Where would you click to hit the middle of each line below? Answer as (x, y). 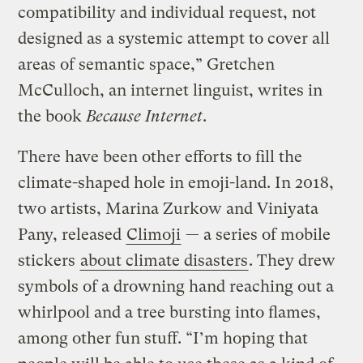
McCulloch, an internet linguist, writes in (171, 91)
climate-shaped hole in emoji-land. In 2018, (176, 183)
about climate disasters (164, 261)
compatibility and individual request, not (167, 13)
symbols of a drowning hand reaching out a (176, 287)
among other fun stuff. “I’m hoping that (163, 339)
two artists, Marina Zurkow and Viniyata (169, 209)
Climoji (154, 235)
